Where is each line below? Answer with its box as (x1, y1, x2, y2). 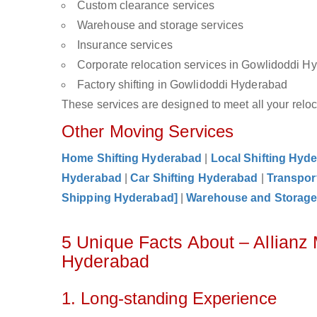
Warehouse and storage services (77, 19, 243, 31)
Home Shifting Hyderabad (62, 152, 202, 164)
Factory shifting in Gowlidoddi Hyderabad (77, 79, 287, 91)
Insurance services (77, 39, 173, 51)
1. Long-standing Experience (62, 289, 277, 308)
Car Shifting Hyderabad (130, 172, 258, 184)
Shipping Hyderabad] (62, 192, 178, 204)
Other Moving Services (62, 122, 234, 141)
